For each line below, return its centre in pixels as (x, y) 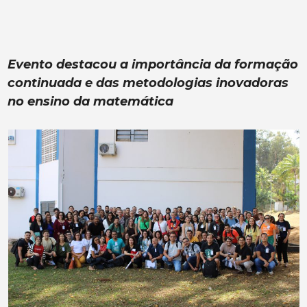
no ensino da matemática (91, 102)
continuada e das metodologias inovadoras (148, 83)
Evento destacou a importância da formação (153, 65)
